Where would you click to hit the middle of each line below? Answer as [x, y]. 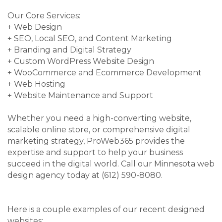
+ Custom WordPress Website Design [81, 61]
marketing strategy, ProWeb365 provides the [96, 141]
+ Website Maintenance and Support [80, 96]
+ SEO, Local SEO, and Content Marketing [90, 39]
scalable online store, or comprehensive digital [99, 130]
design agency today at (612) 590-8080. [85, 175]
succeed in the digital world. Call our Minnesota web [111, 164]
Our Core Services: [44, 16]
